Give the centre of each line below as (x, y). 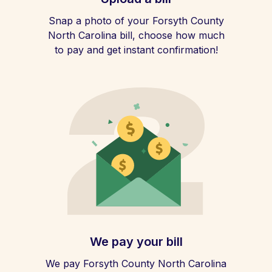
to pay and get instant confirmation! (136, 50)
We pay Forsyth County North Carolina (136, 263)
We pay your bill (136, 242)
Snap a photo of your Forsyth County (136, 21)
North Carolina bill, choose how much (136, 35)
